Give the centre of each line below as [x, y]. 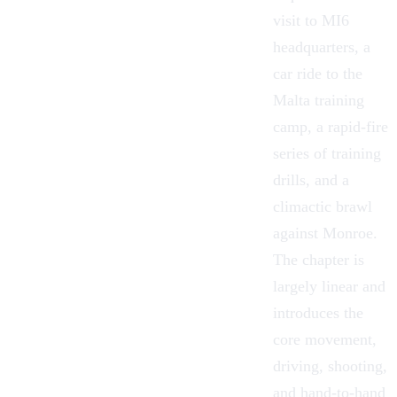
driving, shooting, [330, 366]
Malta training [319, 100]
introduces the [318, 312]
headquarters [314, 47]
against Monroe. [325, 233]
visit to [297, 20]
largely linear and [329, 286]
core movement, [325, 339]
